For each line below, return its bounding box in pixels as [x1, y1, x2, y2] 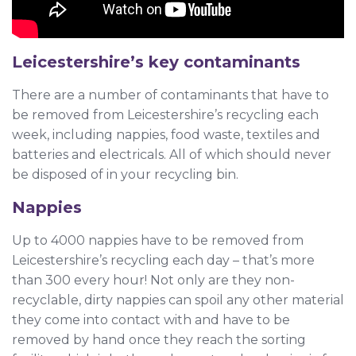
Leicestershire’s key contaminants [12, 52, 300, 72]
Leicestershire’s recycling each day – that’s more [12, 252, 315, 268]
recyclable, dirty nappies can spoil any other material [12, 292, 344, 308]
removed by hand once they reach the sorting [12, 331, 306, 347]
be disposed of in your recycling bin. [12, 166, 238, 182]
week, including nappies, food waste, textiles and [12, 126, 320, 142]
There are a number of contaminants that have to [12, 87, 329, 103]
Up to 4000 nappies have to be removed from [12, 232, 304, 248]
